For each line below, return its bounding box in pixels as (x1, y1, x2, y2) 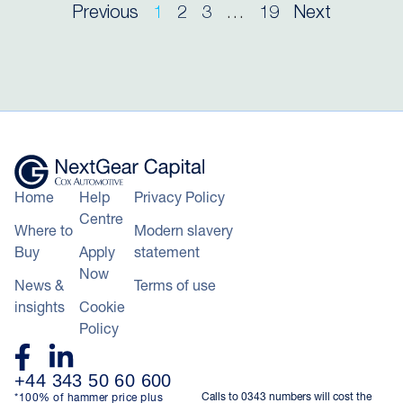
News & (14, 280, 64, 295)
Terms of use (134, 280, 217, 295)
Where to (14, 225, 73, 240)
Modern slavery (134, 225, 234, 240)
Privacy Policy (134, 192, 226, 207)
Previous (72, 5, 139, 23)
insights (14, 301, 65, 317)
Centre (78, 213, 123, 228)
